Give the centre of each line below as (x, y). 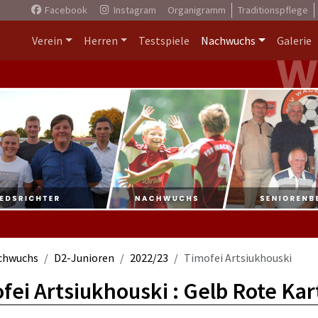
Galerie (294, 40)
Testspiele (164, 40)
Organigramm (196, 10)
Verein (47, 40)
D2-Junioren (84, 258)
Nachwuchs (229, 40)
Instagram (133, 10)
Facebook (65, 10)
